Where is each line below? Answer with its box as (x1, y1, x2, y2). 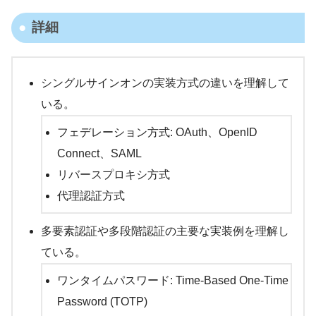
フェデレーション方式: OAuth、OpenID (56, 126, 257, 139)
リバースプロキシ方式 (56, 169, 170, 181)
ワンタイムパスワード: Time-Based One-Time (56, 274, 288, 287)
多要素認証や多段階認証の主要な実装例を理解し (41, 225, 289, 238)
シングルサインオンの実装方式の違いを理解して (41, 77, 289, 90)
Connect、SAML (56, 147, 142, 160)
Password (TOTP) (56, 296, 147, 308)
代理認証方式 (56, 190, 125, 202)
